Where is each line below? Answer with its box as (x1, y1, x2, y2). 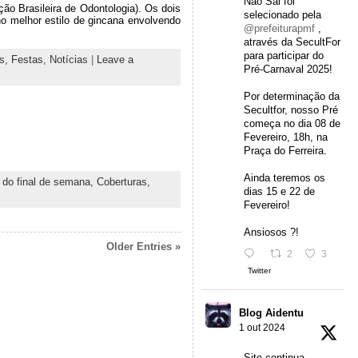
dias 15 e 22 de (243, 185, 315, 198)
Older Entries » (105, 240, 181, 253)
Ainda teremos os (243, 172, 325, 185)
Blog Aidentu (238, 306, 304, 319)
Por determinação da (243, 90, 340, 103)
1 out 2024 (238, 321, 285, 333)
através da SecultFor (243, 36, 340, 49)
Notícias (49, 54, 88, 66)
